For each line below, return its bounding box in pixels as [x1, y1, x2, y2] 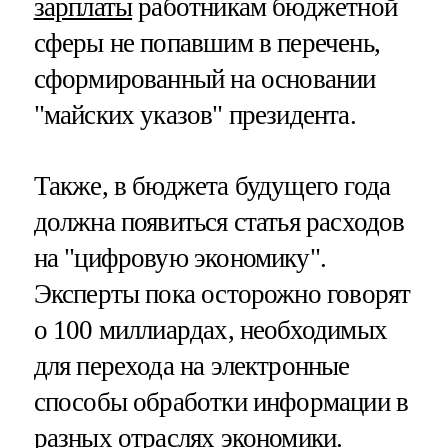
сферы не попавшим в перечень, [33, 27, 380, 58]
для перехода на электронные [33, 350, 350, 381]
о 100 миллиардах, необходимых [33, 314, 387, 345]
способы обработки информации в [33, 386, 409, 417]
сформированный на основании [33, 63, 376, 94]
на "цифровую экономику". [33, 242, 327, 273]
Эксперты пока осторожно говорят [33, 278, 411, 309]
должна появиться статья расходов [33, 206, 405, 237]
